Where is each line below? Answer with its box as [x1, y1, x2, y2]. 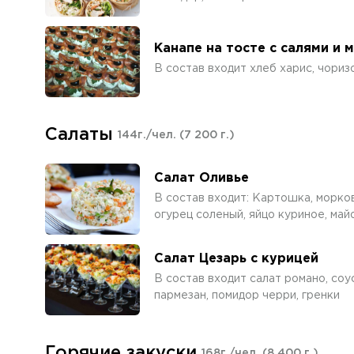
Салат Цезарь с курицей [154, 252, 318, 265]
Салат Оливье [154, 171, 249, 184]
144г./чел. [118, 130, 179, 140]
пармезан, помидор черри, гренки [154, 290, 340, 300]
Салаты [45, 127, 113, 143]
